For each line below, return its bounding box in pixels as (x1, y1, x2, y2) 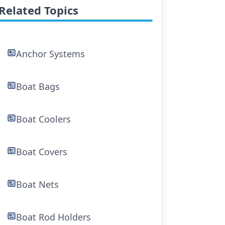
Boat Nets (16, 178, 59, 190)
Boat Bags (16, 80, 60, 92)
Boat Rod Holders (16, 211, 91, 223)
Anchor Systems (16, 48, 85, 60)
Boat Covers (16, 146, 68, 158)
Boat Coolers (16, 113, 71, 125)
